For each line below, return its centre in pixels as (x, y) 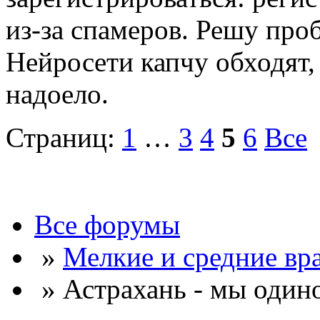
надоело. (57, 94)
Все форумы (107, 225)
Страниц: (64, 138)
